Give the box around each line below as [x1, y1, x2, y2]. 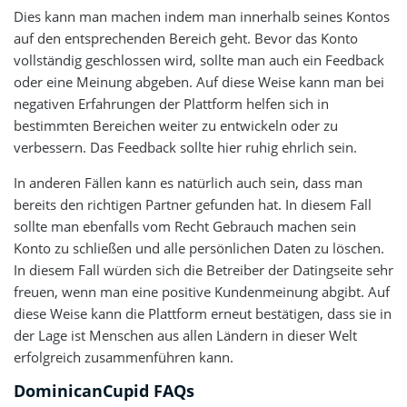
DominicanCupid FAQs [14, 379, 194, 402]
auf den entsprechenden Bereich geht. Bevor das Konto [14, 28, 358, 47]
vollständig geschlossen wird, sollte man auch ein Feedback [14, 50, 384, 69]
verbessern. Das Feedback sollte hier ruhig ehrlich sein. [14, 137, 357, 156]
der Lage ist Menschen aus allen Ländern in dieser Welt [14, 325, 357, 344]
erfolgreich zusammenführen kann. [14, 347, 233, 366]
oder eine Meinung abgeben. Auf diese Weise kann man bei [14, 72, 384, 91]
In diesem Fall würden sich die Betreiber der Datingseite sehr [14, 260, 393, 279]
